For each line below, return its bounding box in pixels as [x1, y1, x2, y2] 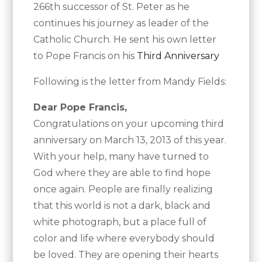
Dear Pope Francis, [33, 102, 127, 113]
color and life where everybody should [33, 233, 215, 244]
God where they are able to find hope [33, 167, 211, 179]
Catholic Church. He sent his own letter [33, 34, 217, 46]
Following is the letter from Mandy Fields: [33, 76, 227, 88]
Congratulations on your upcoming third [33, 118, 225, 130]
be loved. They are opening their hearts [33, 249, 219, 261]
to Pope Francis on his [33, 50, 137, 62]
